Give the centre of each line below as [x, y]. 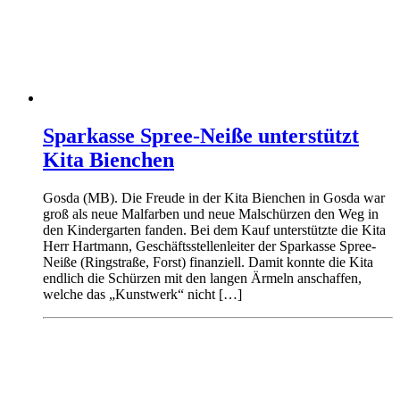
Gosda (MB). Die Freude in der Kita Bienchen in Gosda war [214, 197]
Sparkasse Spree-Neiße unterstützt [201, 135]
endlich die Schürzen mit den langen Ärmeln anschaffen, [202, 278]
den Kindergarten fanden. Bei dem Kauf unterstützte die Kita [214, 229]
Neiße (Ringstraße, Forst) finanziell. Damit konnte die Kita [208, 262]
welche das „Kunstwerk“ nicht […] [142, 294]
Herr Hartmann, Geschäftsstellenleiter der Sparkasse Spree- [209, 246]
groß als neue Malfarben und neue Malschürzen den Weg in [211, 213]
